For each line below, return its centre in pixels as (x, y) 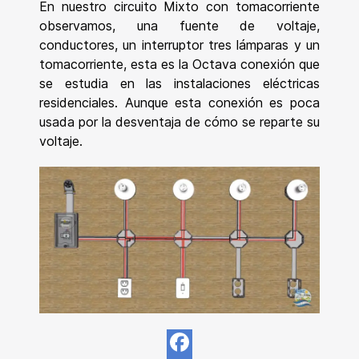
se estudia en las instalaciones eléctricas (179, 83)
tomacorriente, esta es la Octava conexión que (179, 64)
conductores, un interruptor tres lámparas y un (179, 44)
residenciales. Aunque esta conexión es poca (179, 102)
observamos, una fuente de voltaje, (179, 25)
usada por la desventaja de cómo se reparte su (179, 121)
